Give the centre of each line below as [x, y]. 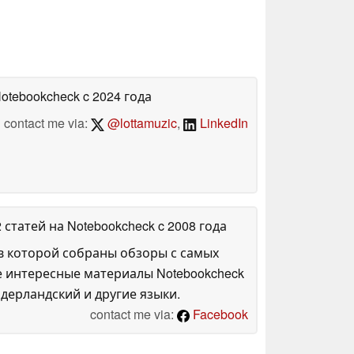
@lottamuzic [141, 122]
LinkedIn [222, 122]
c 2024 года [116, 96]
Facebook [219, 314]
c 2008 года [191, 225]
